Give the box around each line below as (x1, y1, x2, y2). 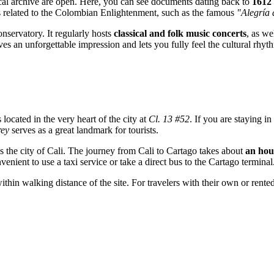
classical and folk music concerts (114, 28, 246, 39)
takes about (197, 145, 245, 156)
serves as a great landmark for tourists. (9, 124, 158, 135)
